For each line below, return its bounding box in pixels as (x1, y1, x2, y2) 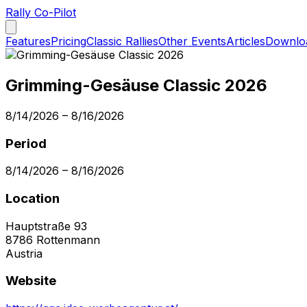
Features (5, 34, 51, 48)
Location (5, 190, 60, 206)
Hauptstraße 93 (5, 219, 87, 233)
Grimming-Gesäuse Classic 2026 (5, 75, 267, 95)
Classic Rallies (86, 34, 158, 48)
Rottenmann (36, 232, 100, 247)
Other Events (158, 34, 226, 48)
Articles (226, 34, 265, 48)
